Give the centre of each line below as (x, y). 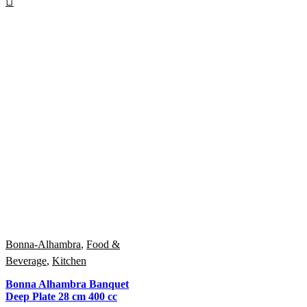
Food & (103, 244)
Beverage (26, 260)
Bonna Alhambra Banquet (67, 284)
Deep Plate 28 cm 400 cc (61, 297)
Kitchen (69, 260)
